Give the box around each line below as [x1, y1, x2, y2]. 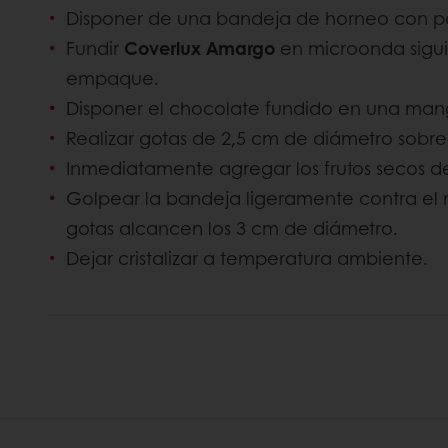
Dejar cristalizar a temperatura [66, 245, 332, 272]
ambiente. [337, 245, 428, 272]
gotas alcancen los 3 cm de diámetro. [66, 215, 398, 242]
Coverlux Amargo [124, 35, 275, 62]
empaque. [66, 65, 159, 92]
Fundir [66, 35, 124, 62]
